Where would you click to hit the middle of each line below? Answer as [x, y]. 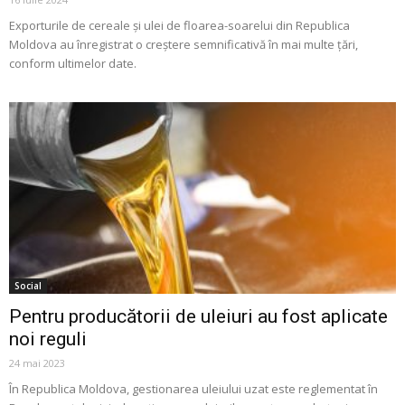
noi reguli [48, 339]
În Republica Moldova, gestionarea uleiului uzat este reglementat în [193, 388]
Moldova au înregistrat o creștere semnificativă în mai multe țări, [184, 45]
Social [28, 285]
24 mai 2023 [37, 363]
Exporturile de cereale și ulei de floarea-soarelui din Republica [179, 26]
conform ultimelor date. [73, 64]
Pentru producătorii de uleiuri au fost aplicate [198, 316]
